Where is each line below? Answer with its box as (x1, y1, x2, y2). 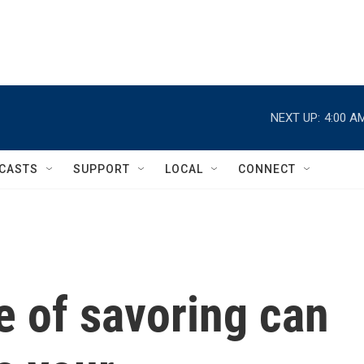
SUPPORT (73, 162, 130, 175)
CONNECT (238, 162, 296, 175)
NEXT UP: (271, 110, 320, 125)
